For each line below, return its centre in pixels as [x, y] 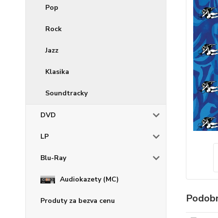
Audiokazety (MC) [89, 179]
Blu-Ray [53, 158]
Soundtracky [66, 93]
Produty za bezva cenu [78, 201]
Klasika [57, 72]
